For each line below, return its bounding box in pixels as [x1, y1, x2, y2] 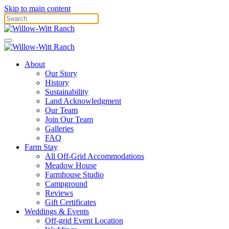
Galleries [45, 124, 74, 133]
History [45, 78, 69, 87]
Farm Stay [25, 143, 58, 151]
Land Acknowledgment [45, 97, 121, 105]
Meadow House [45, 161, 97, 170]
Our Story [45, 69, 77, 78]
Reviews [45, 189, 73, 197]
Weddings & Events [25, 207, 89, 216]
